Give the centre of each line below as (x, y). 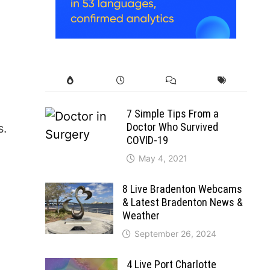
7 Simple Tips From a (172, 113)
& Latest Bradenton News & (182, 202)
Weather (141, 215)
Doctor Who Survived (172, 127)
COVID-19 (147, 140)
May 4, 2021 (163, 158)
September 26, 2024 (175, 233)
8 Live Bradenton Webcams (182, 189)
